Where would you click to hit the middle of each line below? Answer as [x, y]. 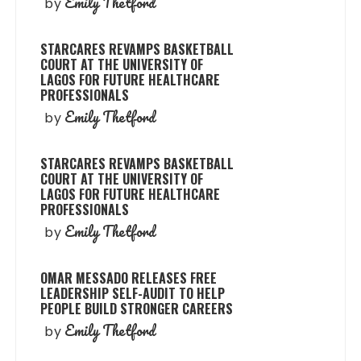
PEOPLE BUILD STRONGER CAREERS [137, 309]
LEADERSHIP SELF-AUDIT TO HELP [133, 294]
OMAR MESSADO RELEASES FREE [129, 278]
